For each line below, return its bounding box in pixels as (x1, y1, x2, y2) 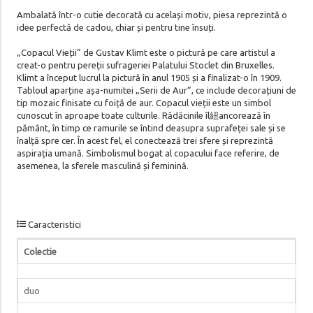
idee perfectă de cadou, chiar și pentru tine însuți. (16, 22, 216, 32)
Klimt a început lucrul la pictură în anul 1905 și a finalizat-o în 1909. (16, 72, 282, 82)
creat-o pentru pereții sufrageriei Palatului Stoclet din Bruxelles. (16, 59, 275, 70)
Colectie (23, 246, 57, 256)
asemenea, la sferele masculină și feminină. (16, 160, 189, 170)
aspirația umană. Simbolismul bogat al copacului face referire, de (16, 147, 279, 158)
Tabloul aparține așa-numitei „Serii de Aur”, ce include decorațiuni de (16, 85, 296, 95)
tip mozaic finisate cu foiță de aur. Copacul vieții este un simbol (16, 97, 271, 108)
